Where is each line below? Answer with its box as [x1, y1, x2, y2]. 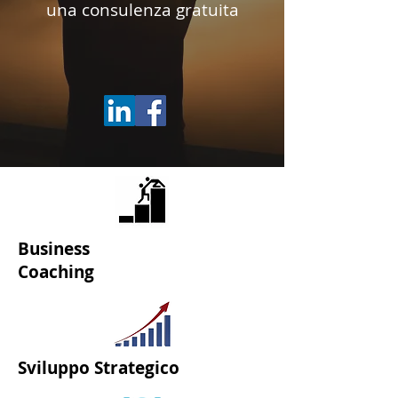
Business [18, 237, 90, 260]
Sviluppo [18, 356, 94, 379]
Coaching [18, 260, 94, 283]
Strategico [94, 356, 179, 379]
